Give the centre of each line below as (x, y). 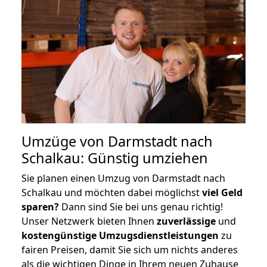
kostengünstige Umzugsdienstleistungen (120, 235)
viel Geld (222, 192)
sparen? (40, 207)
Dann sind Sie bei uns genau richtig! (141, 207)
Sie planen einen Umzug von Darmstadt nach (123, 178)
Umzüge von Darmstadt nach (117, 141)
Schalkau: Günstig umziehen (115, 158)
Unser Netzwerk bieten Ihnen (89, 221)
